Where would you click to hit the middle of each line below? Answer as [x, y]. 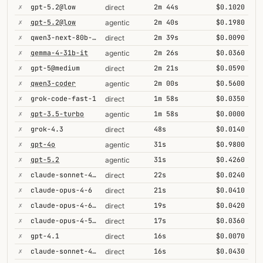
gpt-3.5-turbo [57, 114]
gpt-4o [43, 144]
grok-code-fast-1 [63, 98]
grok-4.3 [47, 129]
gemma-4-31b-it [59, 53]
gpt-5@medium [55, 68]
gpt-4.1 [45, 236]
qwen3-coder [53, 83]
